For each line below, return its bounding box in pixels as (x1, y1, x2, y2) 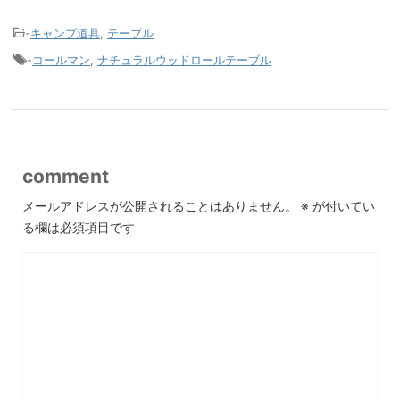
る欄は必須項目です (22, 220, 135, 236)
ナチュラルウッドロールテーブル (97, 53, 271, 68)
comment (22, 165, 109, 188)
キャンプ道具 (30, 26, 100, 41)
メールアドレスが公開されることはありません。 (22, 198, 297, 214)
